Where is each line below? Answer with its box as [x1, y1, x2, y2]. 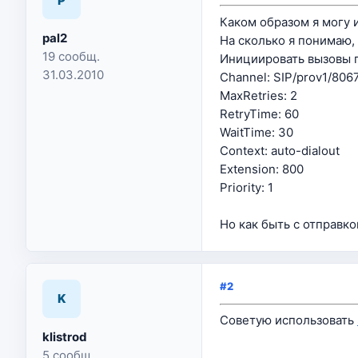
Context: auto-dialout [220, 142, 340, 158]
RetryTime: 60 [220, 105, 299, 121]
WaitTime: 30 [220, 124, 293, 140]
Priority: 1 [220, 179, 273, 195]
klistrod [42, 328, 87, 344]
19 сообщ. [42, 49, 100, 64]
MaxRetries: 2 [220, 87, 297, 103]
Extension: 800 [220, 161, 304, 177]
